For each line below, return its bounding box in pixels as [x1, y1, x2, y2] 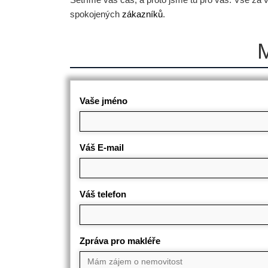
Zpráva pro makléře [80, 236, 160, 246]
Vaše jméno [80, 96, 127, 106]
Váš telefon [80, 189, 126, 199]
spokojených [70, 9, 122, 19]
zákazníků [122, 9, 163, 19]
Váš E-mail [80, 142, 124, 153]
